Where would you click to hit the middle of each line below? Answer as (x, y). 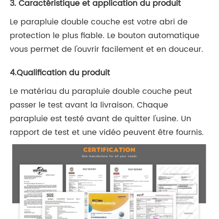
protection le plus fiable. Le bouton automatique (105, 36)
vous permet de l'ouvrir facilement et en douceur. (107, 50)
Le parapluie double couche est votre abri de (99, 22)
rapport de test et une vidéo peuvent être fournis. (107, 133)
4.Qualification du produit (60, 73)
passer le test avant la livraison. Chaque (89, 105)
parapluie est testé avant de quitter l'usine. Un (100, 119)
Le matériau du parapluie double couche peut (101, 92)
